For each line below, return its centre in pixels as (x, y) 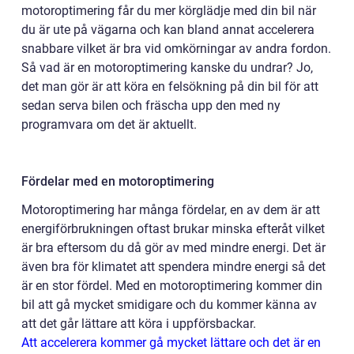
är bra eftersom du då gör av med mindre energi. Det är (173, 247)
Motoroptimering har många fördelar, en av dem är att (171, 209)
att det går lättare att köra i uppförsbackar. (139, 323)
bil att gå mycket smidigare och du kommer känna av (169, 304)
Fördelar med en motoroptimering (118, 181)
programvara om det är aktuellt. (109, 124)
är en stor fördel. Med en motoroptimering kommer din (172, 285)
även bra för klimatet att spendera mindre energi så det (173, 266)
